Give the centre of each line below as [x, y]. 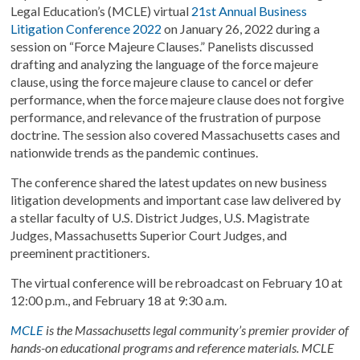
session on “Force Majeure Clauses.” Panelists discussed [162, 46]
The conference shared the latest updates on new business [169, 182]
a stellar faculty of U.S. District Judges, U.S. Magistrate [160, 217]
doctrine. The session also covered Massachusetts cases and [176, 135]
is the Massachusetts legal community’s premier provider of [196, 330]
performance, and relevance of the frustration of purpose [166, 117]
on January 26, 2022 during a [241, 29]
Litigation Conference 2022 [86, 29]
